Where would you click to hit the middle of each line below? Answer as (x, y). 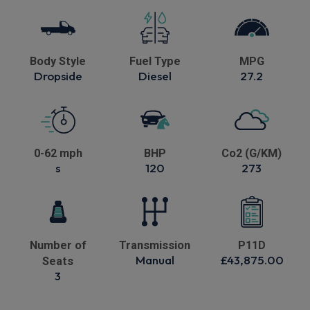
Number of (58, 246)
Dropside (58, 76)
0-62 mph (58, 154)
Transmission (155, 246)
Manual (155, 260)
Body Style (58, 62)
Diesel (155, 76)
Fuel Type (155, 62)
